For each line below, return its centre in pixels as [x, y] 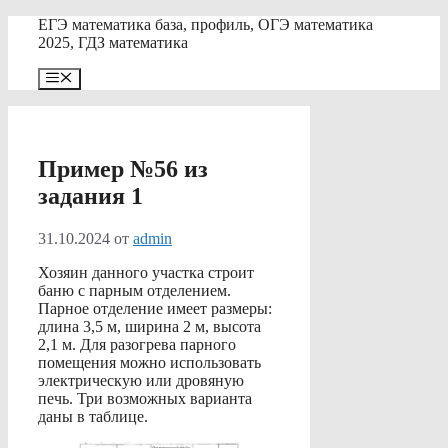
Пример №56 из [123, 169]
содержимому [54, 59]
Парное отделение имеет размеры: [155, 309]
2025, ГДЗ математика [113, 42]
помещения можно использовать [149, 363]
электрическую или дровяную [141, 381]
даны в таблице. [93, 417]
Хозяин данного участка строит [146, 273]
